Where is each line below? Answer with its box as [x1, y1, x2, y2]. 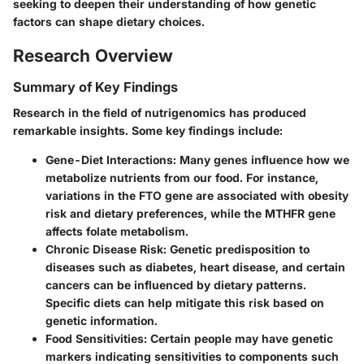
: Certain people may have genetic [144, 331, 333, 346]
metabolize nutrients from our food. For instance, [45, 171, 318, 185]
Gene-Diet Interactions [45, 153, 173, 167]
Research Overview [13, 45, 173, 66]
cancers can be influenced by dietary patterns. [45, 278, 306, 292]
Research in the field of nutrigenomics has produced [13, 106, 306, 120]
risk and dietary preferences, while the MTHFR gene [45, 206, 336, 221]
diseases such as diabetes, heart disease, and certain [45, 260, 345, 275]
